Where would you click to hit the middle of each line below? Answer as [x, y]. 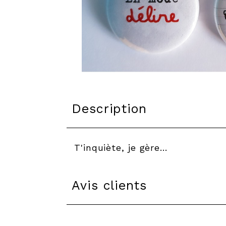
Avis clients [109, 185]
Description [109, 109]
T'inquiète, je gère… [121, 148]
